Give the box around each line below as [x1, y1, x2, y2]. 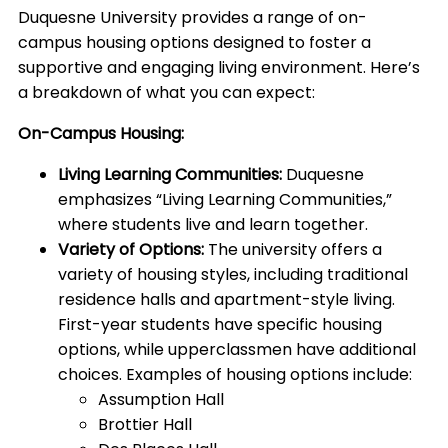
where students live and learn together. [58, 213, 368, 237]
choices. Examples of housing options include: [58, 363, 412, 387]
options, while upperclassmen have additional [58, 338, 416, 362]
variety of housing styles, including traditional [58, 263, 408, 287]
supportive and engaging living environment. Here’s [18, 56, 420, 80]
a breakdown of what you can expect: [18, 81, 315, 105]
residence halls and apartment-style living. [58, 288, 395, 312]
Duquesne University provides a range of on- [18, 6, 367, 30]
